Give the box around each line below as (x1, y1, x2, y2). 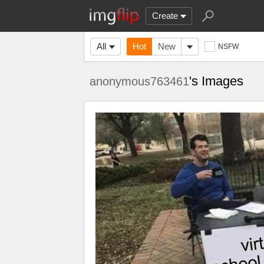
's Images (189, 74, 243, 88)
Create (152, 11, 178, 21)
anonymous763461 (90, 75, 189, 88)
